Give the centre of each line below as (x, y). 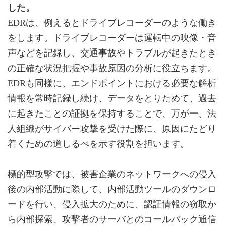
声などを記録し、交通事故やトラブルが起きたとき (112, 53)
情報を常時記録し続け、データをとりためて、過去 (112, 99)
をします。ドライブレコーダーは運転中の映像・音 (112, 38)
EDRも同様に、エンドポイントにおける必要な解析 (112, 83)
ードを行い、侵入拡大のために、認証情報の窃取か (112, 205)
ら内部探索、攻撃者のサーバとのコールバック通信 (112, 220)
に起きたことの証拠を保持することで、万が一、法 (112, 114)
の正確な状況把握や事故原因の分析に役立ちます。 (112, 68)
